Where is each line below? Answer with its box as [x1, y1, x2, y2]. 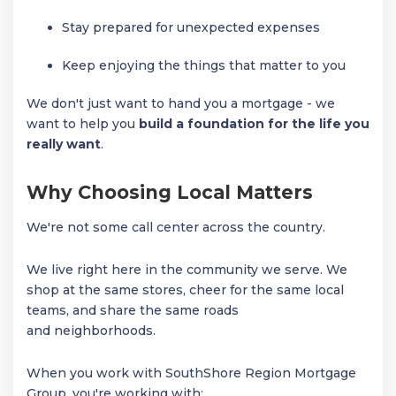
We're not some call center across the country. [27, 218, 325, 235]
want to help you [27, 116, 139, 133]
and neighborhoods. [27, 322, 156, 339]
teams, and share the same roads [27, 301, 239, 318]
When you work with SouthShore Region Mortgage [27, 364, 356, 381]
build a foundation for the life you [139, 116, 369, 133]
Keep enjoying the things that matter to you [62, 57, 346, 74]
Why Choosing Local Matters [27, 181, 313, 204]
